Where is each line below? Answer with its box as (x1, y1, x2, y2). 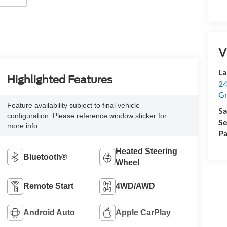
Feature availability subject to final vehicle (7, 101, 140, 109)
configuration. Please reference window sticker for (7, 111, 167, 120)
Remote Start (23, 181, 73, 191)
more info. (7, 121, 40, 130)
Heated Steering (116, 146, 178, 156)
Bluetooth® (23, 152, 67, 161)
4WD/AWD (116, 181, 156, 191)
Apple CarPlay (116, 208, 171, 217)
